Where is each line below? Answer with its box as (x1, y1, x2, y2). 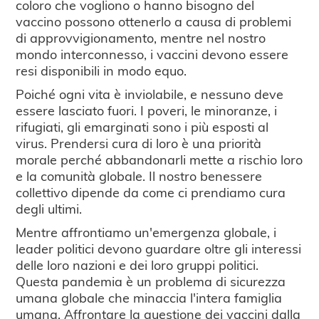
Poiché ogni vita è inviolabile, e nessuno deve (16, 84, 284, 103)
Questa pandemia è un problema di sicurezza (16, 271, 286, 290)
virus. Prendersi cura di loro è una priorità (16, 133, 262, 152)
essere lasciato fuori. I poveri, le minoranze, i (16, 100, 278, 119)
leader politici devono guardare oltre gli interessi (16, 239, 302, 257)
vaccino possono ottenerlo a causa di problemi (16, 11, 292, 30)
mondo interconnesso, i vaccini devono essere (16, 44, 289, 63)
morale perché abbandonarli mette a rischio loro (16, 150, 303, 168)
